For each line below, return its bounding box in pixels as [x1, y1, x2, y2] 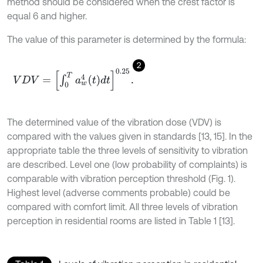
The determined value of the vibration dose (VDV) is [7, 116, 221, 127]
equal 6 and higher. [7, 10, 87, 21]
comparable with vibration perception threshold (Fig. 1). [7, 173, 235, 184]
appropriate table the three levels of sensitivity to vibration [7, 144, 248, 156]
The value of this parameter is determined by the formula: [7, 33, 246, 45]
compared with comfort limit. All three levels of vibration [7, 201, 238, 212]
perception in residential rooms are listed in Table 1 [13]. [7, 215, 235, 226]
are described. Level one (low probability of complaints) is [7, 159, 247, 170]
